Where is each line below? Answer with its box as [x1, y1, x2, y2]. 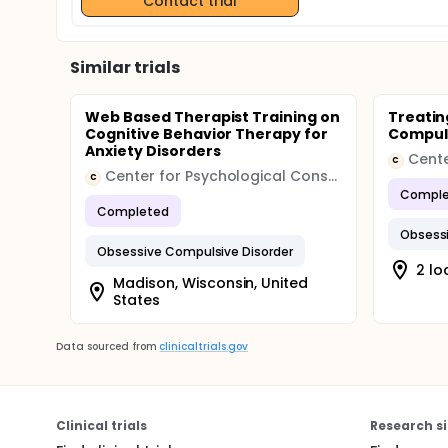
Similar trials [70, 56, 180, 79]
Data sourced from [56, 339, 157, 354]
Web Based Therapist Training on [85, 107, 341, 127]
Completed [97, 202, 169, 220]
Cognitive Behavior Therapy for [85, 124, 329, 144]
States [113, 290, 160, 310]
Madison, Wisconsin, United [113, 273, 309, 293]
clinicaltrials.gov [159, 339, 248, 354]
